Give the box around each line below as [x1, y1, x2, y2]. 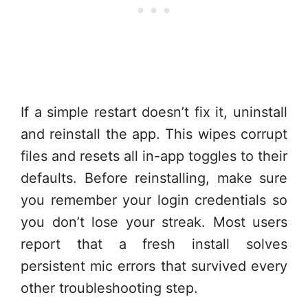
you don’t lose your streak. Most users [21, 213, 287, 230]
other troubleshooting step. [21, 279, 198, 296]
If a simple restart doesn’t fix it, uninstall [21, 103, 287, 120]
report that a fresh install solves [21, 235, 287, 252]
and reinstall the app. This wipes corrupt [21, 125, 287, 142]
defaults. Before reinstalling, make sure [21, 169, 287, 186]
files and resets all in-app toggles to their [21, 147, 287, 164]
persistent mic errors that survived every [21, 257, 287, 274]
